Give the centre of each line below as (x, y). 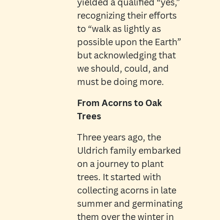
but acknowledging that (126, 55)
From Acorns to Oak (119, 103)
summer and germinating (130, 204)
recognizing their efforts (127, 15)
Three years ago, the (119, 137)
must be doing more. (120, 82)
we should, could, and (123, 69)
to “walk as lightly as (119, 29)
